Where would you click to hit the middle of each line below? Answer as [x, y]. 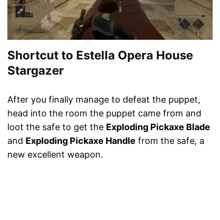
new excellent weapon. [55, 155]
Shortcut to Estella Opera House [100, 55]
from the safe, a [170, 141]
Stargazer [36, 71]
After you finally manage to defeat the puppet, [104, 100]
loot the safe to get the [57, 127]
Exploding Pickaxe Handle [81, 141]
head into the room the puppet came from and [104, 113]
